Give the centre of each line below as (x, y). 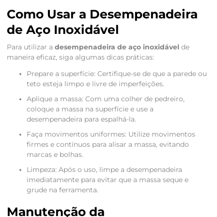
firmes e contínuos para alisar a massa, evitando (108, 145)
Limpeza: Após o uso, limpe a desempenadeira (104, 170)
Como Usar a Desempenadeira (102, 14)
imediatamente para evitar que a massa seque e (107, 180)
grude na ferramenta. (62, 190)
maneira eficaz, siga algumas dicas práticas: (80, 57)
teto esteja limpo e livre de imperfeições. (95, 84)
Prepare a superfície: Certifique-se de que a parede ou (116, 74)
